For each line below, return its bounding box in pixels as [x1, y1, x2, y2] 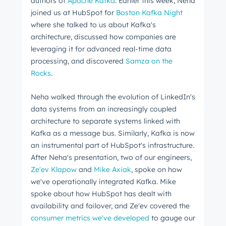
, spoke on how [131, 164, 182, 174]
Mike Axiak [94, 164, 131, 174]
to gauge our [149, 213, 195, 222]
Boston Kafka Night [116, 8, 183, 18]
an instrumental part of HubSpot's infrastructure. [31, 140, 194, 150]
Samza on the [126, 56, 173, 66]
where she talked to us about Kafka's [31, 20, 156, 30]
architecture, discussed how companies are [31, 32, 176, 42]
